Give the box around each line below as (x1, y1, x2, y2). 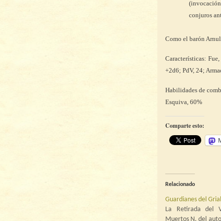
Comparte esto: (165, 121, 204, 130)
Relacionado (165, 182, 195, 187)
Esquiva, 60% (165, 98, 202, 106)
